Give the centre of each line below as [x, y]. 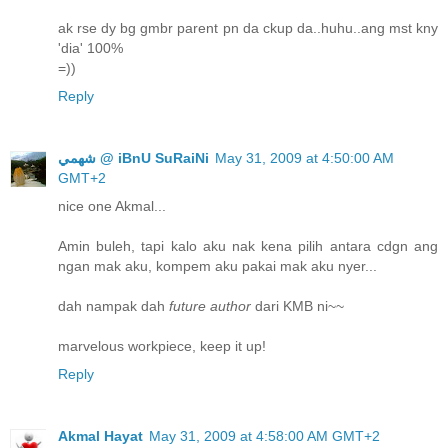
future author [210, 306]
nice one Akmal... [112, 206]
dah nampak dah [113, 306]
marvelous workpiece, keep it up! [162, 346]
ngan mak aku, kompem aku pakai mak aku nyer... [217, 266]
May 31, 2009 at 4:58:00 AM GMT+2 [264, 436]
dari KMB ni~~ [297, 306]
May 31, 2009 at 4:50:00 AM [304, 158]
